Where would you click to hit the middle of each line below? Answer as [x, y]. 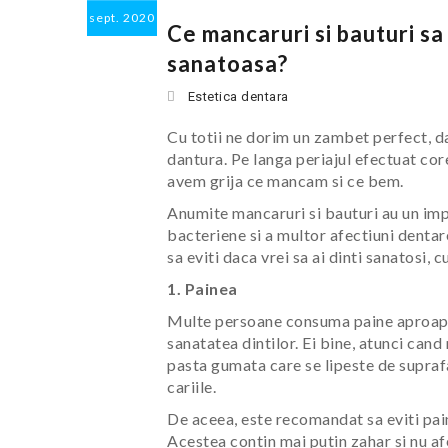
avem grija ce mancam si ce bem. [285, 180]
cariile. [191, 386]
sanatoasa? [227, 63]
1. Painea [202, 288]
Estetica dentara [238, 96]
